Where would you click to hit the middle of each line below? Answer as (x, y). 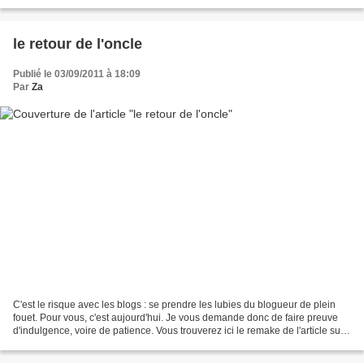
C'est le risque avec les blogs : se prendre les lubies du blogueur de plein (174, 304)
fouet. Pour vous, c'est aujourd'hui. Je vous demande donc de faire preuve (175, 317)
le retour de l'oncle (78, 44)
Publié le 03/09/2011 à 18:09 (77, 74)
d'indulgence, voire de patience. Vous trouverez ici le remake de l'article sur (178, 330)
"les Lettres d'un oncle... (65, 343)
